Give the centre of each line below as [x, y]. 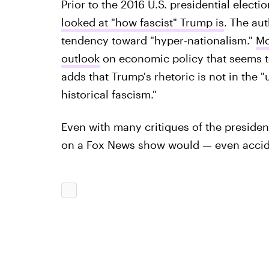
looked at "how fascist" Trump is [142, 22]
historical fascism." [109, 94]
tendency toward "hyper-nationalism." [158, 40]
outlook [80, 58]
